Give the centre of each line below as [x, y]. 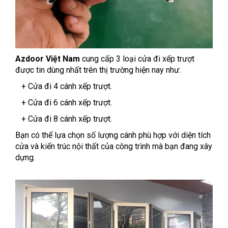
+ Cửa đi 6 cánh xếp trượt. [64, 103]
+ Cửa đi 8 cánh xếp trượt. [64, 119]
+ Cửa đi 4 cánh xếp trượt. [64, 87]
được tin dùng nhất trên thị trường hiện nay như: [98, 70]
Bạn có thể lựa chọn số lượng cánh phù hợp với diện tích [113, 135]
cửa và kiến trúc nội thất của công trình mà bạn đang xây [114, 147]
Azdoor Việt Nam [48, 59]
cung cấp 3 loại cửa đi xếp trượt [137, 59]
